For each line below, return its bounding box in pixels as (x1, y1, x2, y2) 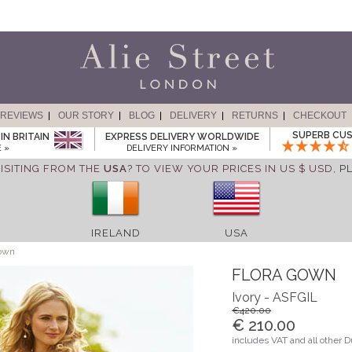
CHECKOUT (292, 110, 346, 121)
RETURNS (231, 110, 278, 121)
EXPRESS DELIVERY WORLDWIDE (104, 131, 259, 142)
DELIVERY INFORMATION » (126, 143, 237, 153)
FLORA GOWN (232, 266, 337, 284)
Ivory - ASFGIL (232, 290, 318, 305)
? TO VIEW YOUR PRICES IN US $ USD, (126, 163, 339, 174)
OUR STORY (57, 110, 114, 121)
